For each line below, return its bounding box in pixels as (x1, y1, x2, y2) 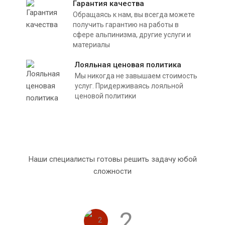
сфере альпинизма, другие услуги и (73, 30, 191, 39)
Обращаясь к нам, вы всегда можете (73, 10, 195, 19)
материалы (73, 40, 110, 49)
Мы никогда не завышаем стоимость (75, 71, 197, 80)
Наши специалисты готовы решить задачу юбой (28, 154, 197, 164)
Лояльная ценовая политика (75, 60, 181, 69)
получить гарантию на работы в (73, 20, 179, 29)
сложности (93, 166, 132, 176)
